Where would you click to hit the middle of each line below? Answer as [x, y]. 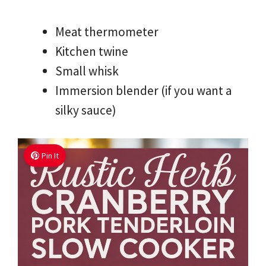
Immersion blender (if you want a [143, 90]
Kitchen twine [92, 51]
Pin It [50, 156]
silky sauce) [86, 110]
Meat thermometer [107, 31]
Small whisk [87, 71]
